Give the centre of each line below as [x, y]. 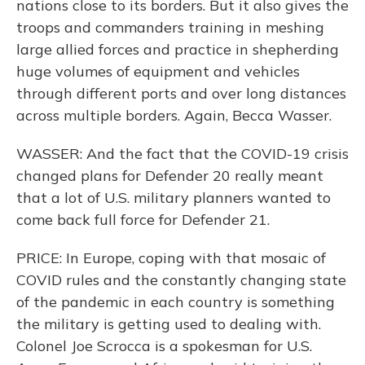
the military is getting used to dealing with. [169, 324]
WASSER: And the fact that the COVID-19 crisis [182, 154]
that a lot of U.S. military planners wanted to [174, 198]
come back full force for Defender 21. [143, 220]
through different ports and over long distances [181, 93]
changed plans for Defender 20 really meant [170, 176]
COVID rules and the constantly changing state [181, 280]
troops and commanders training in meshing [170, 27]
